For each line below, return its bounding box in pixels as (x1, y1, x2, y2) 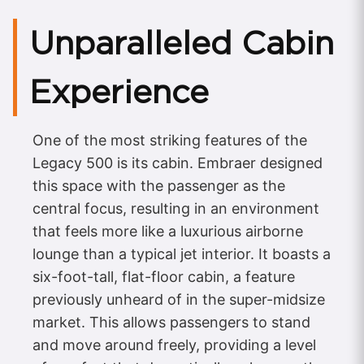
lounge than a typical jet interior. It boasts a (32, 245, 331, 262)
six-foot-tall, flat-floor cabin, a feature (32, 267, 295, 285)
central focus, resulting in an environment (32, 199, 319, 217)
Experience (29, 71, 209, 111)
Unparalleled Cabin (29, 23, 334, 63)
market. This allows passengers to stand (32, 313, 310, 331)
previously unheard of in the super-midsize (32, 290, 325, 308)
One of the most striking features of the (32, 131, 307, 149)
